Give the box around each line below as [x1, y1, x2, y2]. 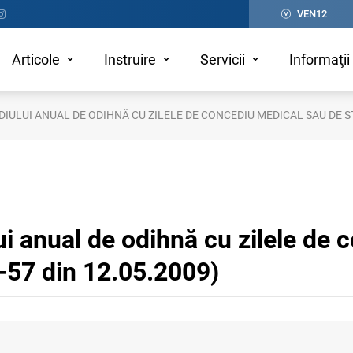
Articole [11, 50, 60, 68]
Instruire [103, 50, 156, 68]
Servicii [199, 50, 245, 68]
